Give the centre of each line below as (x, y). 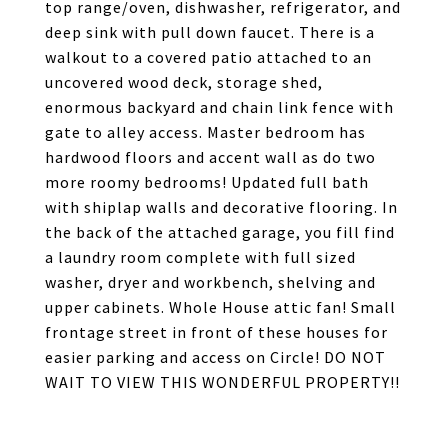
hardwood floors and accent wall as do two (210, 157)
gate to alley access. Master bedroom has (205, 132)
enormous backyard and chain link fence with (219, 107)
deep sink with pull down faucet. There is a (210, 32)
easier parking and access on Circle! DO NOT (215, 357)
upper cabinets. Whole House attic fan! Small (220, 307)
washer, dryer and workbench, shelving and (210, 282)
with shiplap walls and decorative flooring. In (221, 207)
